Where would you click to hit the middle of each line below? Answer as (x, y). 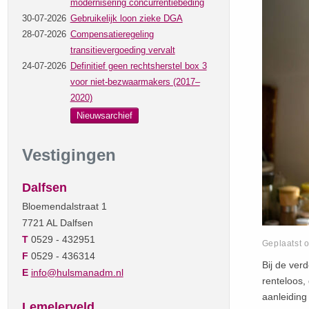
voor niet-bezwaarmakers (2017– (135, 81)
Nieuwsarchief (104, 115)
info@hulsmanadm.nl (77, 272)
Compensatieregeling (112, 34)
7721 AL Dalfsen (57, 222)
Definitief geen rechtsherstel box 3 (138, 66)
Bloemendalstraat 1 (64, 206)
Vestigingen (69, 154)
